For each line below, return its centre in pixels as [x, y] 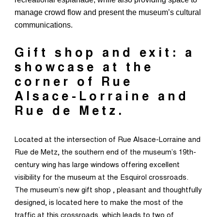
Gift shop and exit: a [105, 54]
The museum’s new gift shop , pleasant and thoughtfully [108, 190]
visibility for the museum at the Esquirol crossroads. [101, 178]
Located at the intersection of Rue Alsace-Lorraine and [108, 140]
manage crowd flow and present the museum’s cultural [108, 12]
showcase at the [84, 68]
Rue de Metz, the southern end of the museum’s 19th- [105, 153]
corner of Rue [74, 83]
